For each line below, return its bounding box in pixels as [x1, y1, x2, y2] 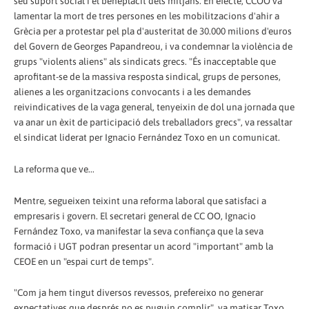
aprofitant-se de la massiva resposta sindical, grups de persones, [14, 70, 281, 82]
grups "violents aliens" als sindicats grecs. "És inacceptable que [14, 55, 276, 67]
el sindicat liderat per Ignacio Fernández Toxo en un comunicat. [14, 131, 280, 143]
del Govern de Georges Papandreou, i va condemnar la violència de [14, 40, 292, 52]
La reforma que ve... [14, 163, 94, 175]
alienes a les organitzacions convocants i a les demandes [14, 86, 251, 97]
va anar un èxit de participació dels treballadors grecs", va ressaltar [14, 116, 292, 128]
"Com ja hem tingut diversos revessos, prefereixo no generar [14, 287, 263, 299]
